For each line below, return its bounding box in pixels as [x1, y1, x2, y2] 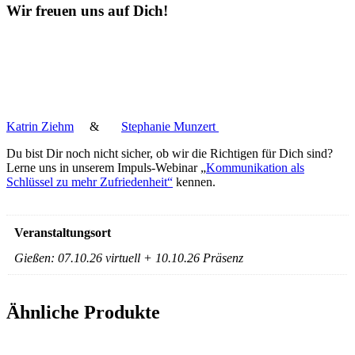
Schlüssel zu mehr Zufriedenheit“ [6, 175, 173, 189]
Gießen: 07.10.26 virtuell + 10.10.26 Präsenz [14, 251, 243, 265]
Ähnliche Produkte [6, 302, 160, 323]
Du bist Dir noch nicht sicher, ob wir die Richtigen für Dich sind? [6, 147, 333, 161]
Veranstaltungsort [14, 226, 111, 240]
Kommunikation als [206, 161, 304, 175]
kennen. [173, 175, 216, 189]
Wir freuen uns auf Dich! [6, 2, 168, 19]
